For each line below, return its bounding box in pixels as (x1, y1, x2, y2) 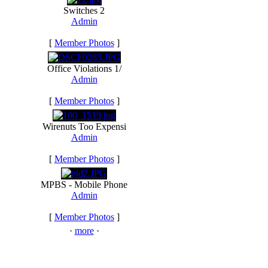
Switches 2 (63, 5, 105, 16)
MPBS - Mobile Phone (41, 179, 127, 190)
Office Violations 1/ (47, 63, 121, 74)
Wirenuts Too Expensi (42, 121, 126, 132)
